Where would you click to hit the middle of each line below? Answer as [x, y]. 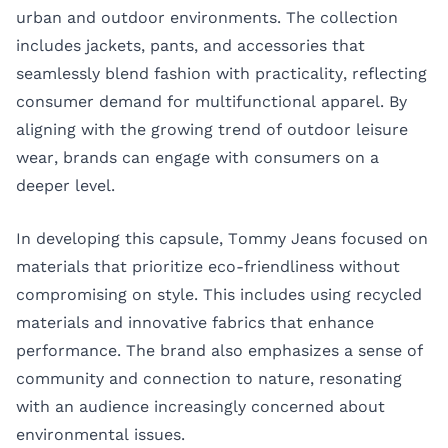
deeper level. [65, 185]
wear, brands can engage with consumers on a [197, 157]
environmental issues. [100, 435]
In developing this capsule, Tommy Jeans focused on [222, 239]
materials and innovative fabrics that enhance [195, 323]
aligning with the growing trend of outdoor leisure [212, 129]
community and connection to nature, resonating [209, 379]
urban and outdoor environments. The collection [207, 17]
